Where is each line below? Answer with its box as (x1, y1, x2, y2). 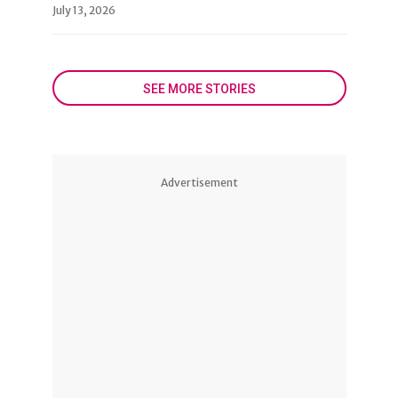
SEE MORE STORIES (142, 81, 256, 96)
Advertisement (160, 175, 238, 189)
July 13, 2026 (52, 3, 115, 17)
